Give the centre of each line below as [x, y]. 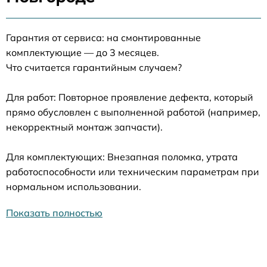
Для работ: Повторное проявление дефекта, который [130, 97]
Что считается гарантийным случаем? [94, 67]
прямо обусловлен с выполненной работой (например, [133, 112]
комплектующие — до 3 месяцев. [83, 52]
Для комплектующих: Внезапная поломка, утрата [122, 156]
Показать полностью [54, 212]
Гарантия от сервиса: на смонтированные [103, 37]
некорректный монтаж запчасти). [84, 127]
